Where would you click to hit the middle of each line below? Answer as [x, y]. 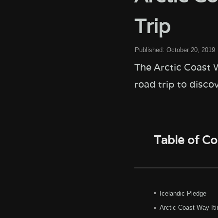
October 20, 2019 [191, 50]
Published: [149, 50]
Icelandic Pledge [183, 193]
